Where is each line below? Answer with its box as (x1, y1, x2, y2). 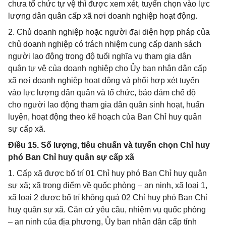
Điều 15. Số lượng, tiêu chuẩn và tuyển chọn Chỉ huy (8, 141, 210, 149)
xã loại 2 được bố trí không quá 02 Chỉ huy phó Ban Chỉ (8, 193, 207, 202)
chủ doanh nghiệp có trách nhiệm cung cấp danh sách (8, 40, 201, 48)
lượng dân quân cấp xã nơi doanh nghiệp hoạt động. (8, 12, 197, 20)
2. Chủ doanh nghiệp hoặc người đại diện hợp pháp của (8, 28, 210, 36)
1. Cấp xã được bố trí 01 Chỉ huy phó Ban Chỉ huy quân (8, 169, 207, 178)
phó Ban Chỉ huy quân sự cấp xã (8, 153, 134, 161)
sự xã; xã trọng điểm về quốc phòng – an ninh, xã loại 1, (8, 181, 207, 190)
